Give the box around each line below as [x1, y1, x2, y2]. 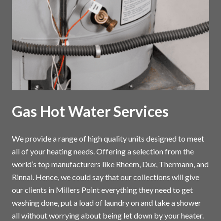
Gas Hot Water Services [12, 102, 169, 120]
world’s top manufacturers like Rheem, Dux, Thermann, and [12, 159, 209, 169]
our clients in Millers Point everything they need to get [12, 184, 193, 194]
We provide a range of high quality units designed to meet [12, 133, 204, 143]
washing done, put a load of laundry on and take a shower [12, 197, 201, 207]
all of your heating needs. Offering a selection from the [12, 146, 194, 156]
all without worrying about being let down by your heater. [12, 210, 204, 220]
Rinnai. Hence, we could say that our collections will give [12, 172, 199, 182]
